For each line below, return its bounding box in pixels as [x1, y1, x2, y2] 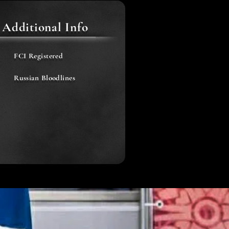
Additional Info [2, 19, 88, 35]
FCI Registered [14, 51, 63, 60]
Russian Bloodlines [14, 73, 76, 82]
